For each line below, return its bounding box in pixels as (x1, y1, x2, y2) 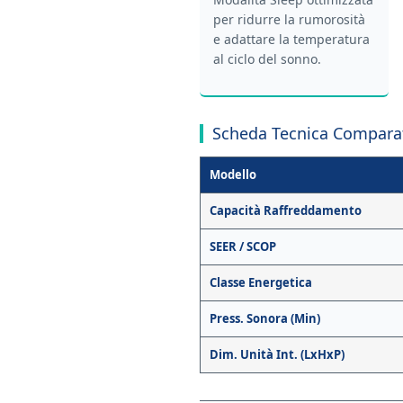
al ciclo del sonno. (213, 50, 321, 68)
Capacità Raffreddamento (210, 202, 362, 219)
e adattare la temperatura (213, 31, 370, 49)
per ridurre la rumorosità (213, 11, 365, 29)
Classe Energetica (210, 274, 312, 291)
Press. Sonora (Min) (210, 310, 320, 327)
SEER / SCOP (210, 238, 276, 255)
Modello (210, 166, 256, 184)
